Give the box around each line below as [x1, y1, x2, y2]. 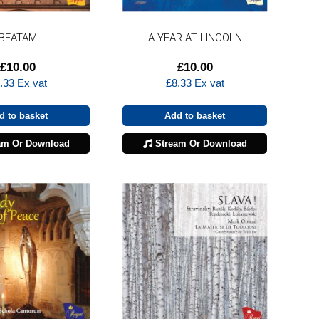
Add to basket [164, 110, 226, 121]
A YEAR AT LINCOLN [147, 31, 242, 44]
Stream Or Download [152, 137, 247, 149]
